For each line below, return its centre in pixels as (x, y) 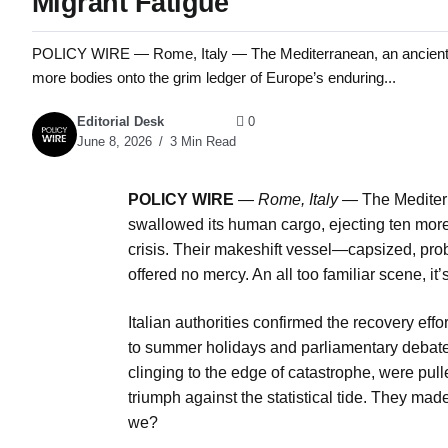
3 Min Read (201, 142)
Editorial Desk (120, 122)
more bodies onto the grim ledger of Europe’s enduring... (214, 77)
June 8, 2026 (114, 142)
